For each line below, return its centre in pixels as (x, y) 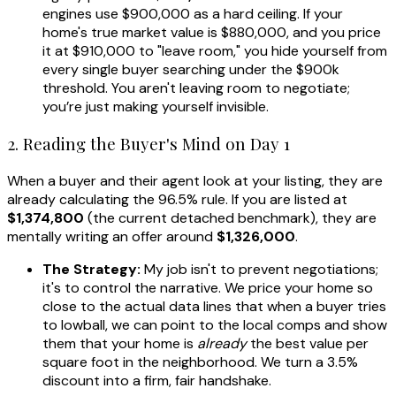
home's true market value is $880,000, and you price (212, 33)
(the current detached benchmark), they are (230, 217)
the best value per (308, 343)
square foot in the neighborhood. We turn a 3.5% (200, 362)
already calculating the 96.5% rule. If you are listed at (177, 199)
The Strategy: (91, 269)
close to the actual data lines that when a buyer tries (214, 306)
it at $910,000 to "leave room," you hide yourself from (215, 51)
